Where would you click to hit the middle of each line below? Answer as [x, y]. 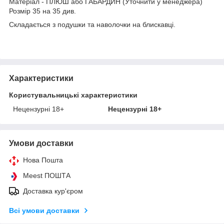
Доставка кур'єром [53, 191]
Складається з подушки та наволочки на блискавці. [92, 24]
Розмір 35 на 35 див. [42, 11]
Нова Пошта [43, 160]
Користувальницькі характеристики [73, 95]
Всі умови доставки [44, 210]
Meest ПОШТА [47, 175]
